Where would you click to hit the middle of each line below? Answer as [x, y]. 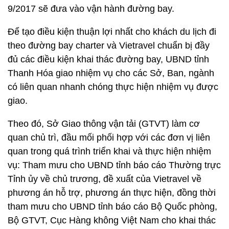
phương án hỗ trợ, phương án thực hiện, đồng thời [112, 193]
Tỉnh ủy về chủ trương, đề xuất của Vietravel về [105, 179]
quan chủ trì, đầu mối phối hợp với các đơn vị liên [109, 138]
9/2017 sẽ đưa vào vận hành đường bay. [91, 9]
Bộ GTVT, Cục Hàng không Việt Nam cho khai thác [112, 220]
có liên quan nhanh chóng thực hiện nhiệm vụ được [113, 87]
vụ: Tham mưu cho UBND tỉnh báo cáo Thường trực [114, 165]
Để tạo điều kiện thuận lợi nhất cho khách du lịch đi [112, 32]
